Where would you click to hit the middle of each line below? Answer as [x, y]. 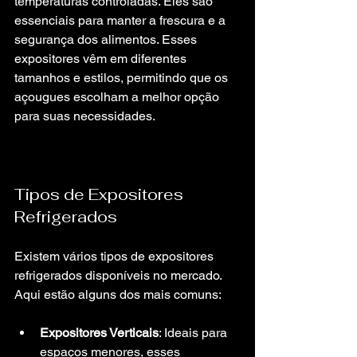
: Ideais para [194, 333]
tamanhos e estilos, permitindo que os [123, 78]
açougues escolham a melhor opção [118, 97]
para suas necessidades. [85, 116]
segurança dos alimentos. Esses [107, 39]
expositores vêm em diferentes [102, 59]
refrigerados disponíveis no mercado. [120, 275]
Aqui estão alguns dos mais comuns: [118, 294]
